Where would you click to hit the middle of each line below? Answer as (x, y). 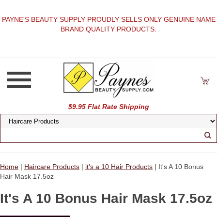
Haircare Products (52, 167)
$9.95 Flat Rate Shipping (108, 107)
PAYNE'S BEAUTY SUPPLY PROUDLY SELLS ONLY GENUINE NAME (108, 19)
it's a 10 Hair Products (119, 167)
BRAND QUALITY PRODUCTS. (108, 29)
